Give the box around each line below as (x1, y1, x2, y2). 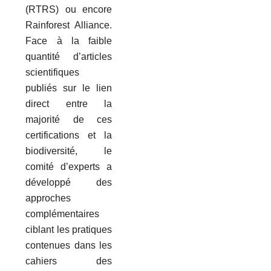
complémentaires (25, 208, 100, 219)
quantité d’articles (25, 51, 113, 62)
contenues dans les (25, 240, 113, 250)
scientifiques (25, 67, 80, 77)
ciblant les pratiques (25, 224, 113, 235)
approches (25, 192, 71, 203)
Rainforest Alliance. (25, 19, 113, 30)
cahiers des (25, 255, 113, 266)
